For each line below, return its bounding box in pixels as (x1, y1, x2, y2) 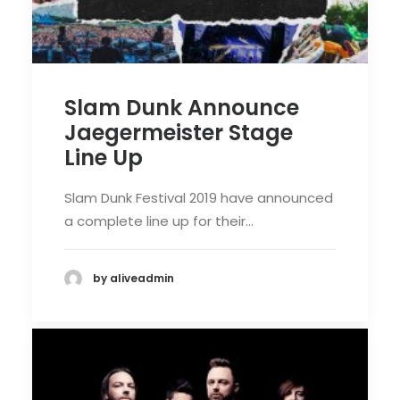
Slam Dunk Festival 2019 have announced (64, 188, 333, 207)
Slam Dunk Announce (64, 93, 299, 122)
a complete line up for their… (64, 212, 254, 230)
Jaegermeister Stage (64, 118, 293, 147)
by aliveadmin (93, 271, 174, 287)
